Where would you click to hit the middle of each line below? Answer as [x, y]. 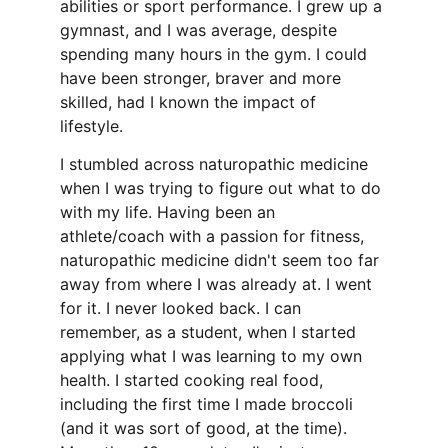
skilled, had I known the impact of [190, 102]
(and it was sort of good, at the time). [206, 428]
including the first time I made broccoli [209, 404]
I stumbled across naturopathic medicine [216, 164]
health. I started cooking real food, [194, 380]
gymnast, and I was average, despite [201, 30]
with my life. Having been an [170, 212]
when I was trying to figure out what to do [223, 188]
